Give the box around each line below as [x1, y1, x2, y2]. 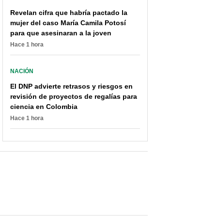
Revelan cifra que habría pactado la [10, 9, 127, 17]
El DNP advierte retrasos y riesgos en [10, 82, 133, 91]
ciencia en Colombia [10, 103, 77, 111]
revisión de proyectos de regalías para [10, 93, 137, 101]
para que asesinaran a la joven [10, 29, 111, 37]
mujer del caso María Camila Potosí [10, 19, 126, 27]
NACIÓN [10, 68, 33, 75]
